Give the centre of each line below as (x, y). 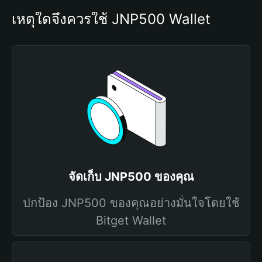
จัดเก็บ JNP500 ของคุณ (131, 177)
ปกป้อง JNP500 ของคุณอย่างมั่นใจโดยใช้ (131, 203)
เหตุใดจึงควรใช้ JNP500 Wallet (111, 19)
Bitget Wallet (131, 220)
